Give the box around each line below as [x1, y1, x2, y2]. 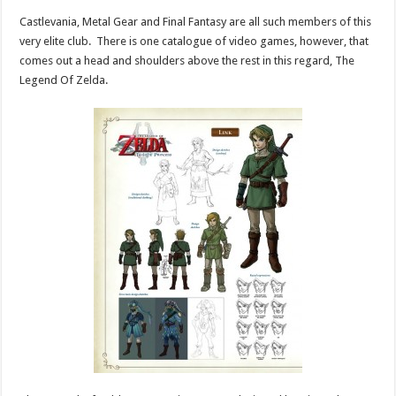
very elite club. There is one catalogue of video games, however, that [19, 34, 369, 48]
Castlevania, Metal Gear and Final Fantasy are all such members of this [19, 14, 372, 28]
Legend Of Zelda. [19, 72, 109, 87]
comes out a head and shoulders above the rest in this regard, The [19, 53, 355, 67]
